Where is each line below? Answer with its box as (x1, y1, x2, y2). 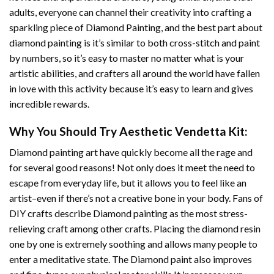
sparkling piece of (9, 21, 86, 33)
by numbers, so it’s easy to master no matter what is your (9, 51, 244, 64)
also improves (192, 253, 252, 265)
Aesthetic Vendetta (119, 124, 226, 138)
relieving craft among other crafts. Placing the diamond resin (9, 223, 261, 235)
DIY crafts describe (9, 207, 93, 220)
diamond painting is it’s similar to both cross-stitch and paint (9, 36, 260, 48)
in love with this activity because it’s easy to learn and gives (9, 82, 253, 94)
